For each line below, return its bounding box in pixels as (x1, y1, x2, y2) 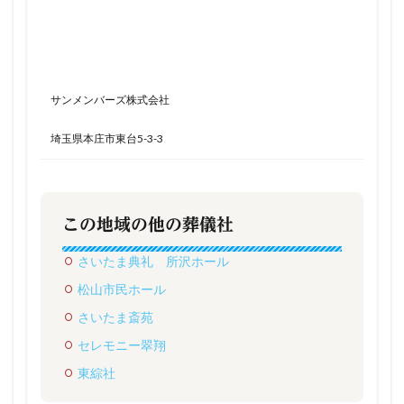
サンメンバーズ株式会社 (50, 93, 170, 107)
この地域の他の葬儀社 (62, 216, 234, 234)
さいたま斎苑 (78, 309, 153, 326)
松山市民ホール (78, 281, 166, 298)
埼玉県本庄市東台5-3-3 (50, 132, 163, 146)
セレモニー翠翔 (78, 337, 166, 353)
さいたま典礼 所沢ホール (78, 253, 229, 270)
